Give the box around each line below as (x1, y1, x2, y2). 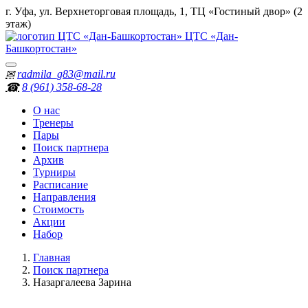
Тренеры (33, 117, 74, 129)
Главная (33, 252, 70, 263)
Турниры (33, 166, 76, 178)
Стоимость (33, 203, 84, 215)
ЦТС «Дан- (182, 30, 238, 42)
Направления (33, 191, 96, 203)
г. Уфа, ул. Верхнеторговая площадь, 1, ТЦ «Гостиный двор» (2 (5, 5, 302, 17)
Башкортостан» (5, 43, 77, 54)
